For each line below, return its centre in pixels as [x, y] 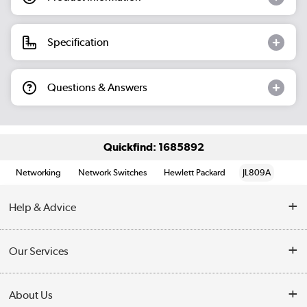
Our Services [39, 251]
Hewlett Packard [195, 173]
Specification [78, 42]
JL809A [257, 173]
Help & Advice [43, 207]
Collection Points [49, 275]
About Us [31, 295]
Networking [39, 173]
